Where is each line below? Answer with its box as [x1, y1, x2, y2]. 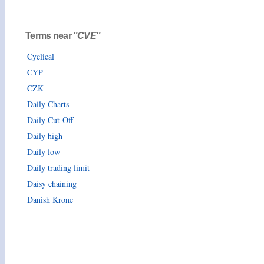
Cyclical [27, 50, 54, 62]
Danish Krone [27, 193, 73, 205]
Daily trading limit [27, 161, 90, 173]
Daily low [27, 146, 60, 157]
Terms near [25, 30, 73, 41]
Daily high [27, 130, 62, 141]
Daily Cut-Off [27, 114, 73, 126]
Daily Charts [27, 98, 69, 110]
